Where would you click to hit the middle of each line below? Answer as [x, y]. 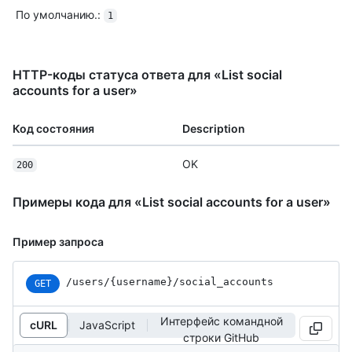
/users [85, 281]
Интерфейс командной [221, 321]
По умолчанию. [57, 14]
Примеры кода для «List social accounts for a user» [172, 202]
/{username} [138, 281]
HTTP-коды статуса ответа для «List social [147, 74]
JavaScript [107, 325]
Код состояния [53, 128]
